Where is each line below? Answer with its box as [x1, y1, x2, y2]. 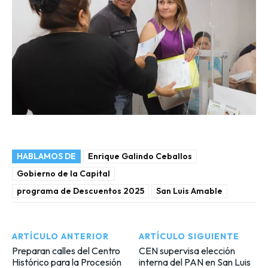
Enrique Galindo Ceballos [88, 151, 192, 162]
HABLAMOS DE [17, 151, 76, 162]
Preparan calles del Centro [12, 245, 120, 257]
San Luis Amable [156, 185, 223, 197]
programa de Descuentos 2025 [17, 185, 144, 197]
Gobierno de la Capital [17, 168, 110, 179]
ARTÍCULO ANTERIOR [12, 231, 109, 242]
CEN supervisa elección [139, 245, 236, 257]
